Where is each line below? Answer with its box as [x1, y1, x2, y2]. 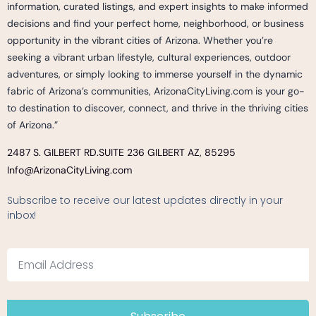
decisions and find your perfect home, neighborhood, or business [7, 16, 304, 30]
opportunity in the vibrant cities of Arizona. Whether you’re [7, 33, 273, 47]
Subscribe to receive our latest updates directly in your [7, 193, 283, 207]
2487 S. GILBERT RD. [7, 145, 99, 159]
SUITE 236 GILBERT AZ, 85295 [99, 145, 236, 159]
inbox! [7, 207, 36, 222]
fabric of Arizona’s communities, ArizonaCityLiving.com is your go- [7, 84, 305, 97]
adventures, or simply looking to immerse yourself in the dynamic [7, 67, 303, 80]
